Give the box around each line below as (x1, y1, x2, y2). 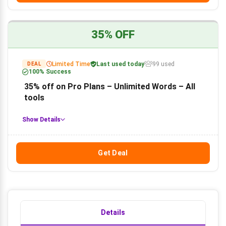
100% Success (29, 68, 71, 75)
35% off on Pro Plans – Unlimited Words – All (24, 82, 195, 91)
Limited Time (52, 60, 90, 68)
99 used (152, 60, 175, 68)
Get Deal (98, 149, 128, 157)
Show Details (22, 116, 61, 123)
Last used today (96, 60, 144, 68)
